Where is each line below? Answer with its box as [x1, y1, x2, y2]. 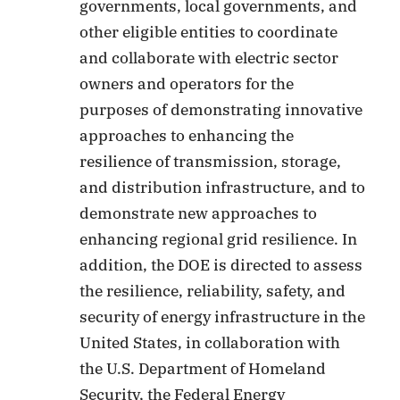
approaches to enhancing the [79, 126, 295, 146]
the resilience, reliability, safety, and [79, 281, 346, 302]
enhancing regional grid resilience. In [79, 229, 358, 250]
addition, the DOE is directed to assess [79, 255, 363, 276]
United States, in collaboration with [79, 333, 341, 354]
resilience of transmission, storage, [79, 152, 342, 172]
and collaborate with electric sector [79, 48, 339, 69]
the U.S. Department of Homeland [79, 359, 327, 379]
